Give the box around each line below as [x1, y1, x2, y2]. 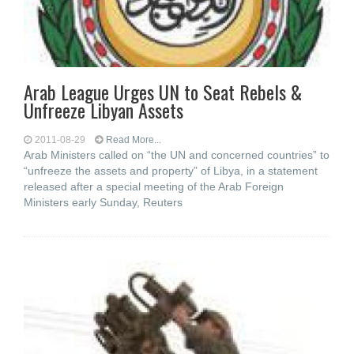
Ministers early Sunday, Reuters [24, 196, 183, 209]
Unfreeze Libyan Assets [24, 96, 183, 124]
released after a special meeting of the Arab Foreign [24, 180, 284, 193]
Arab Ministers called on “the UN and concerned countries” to [24, 149, 330, 161]
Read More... [106, 134, 161, 145]
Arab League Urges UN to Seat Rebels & [24, 77, 302, 106]
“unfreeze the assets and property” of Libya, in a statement [24, 164, 318, 177]
